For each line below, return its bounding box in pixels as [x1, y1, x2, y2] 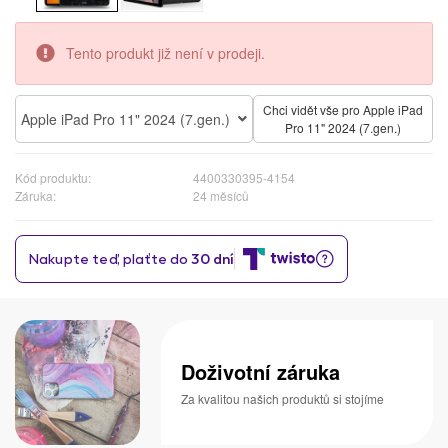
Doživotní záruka [181, 356, 341, 386]
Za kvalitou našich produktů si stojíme [181, 389, 385, 407]
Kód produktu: [15, 168, 91, 186]
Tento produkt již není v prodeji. [62, 42, 265, 63]
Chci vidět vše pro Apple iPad [263, 100, 423, 118]
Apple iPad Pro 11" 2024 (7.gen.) [21, 108, 230, 129]
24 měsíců [193, 186, 249, 204]
